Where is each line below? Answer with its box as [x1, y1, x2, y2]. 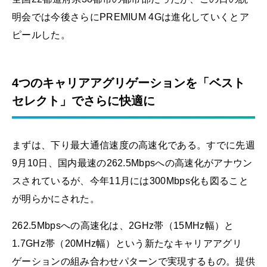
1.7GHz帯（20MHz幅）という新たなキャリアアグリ [12, 238, 242, 249]
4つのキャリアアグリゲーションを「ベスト [12, 76, 245, 89]
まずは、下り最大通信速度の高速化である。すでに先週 [12, 139, 255, 150]
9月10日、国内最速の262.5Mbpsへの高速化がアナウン [12, 157, 253, 168]
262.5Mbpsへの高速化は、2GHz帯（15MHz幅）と [12, 220, 234, 231]
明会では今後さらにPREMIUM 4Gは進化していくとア [12, 11, 249, 22]
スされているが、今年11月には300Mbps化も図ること [12, 175, 249, 186]
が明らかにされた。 [12, 193, 100, 204]
